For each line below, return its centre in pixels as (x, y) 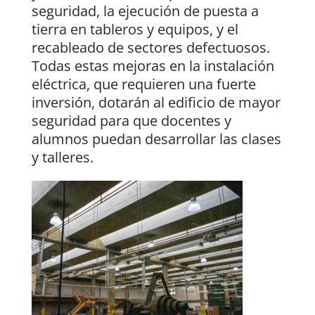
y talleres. (62, 157)
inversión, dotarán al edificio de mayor (156, 103)
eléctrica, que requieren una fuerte (143, 84)
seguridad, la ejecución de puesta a (145, 11)
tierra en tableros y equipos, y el (135, 30)
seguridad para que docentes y (131, 121)
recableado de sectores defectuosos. (150, 48)
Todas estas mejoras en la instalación (153, 66)
